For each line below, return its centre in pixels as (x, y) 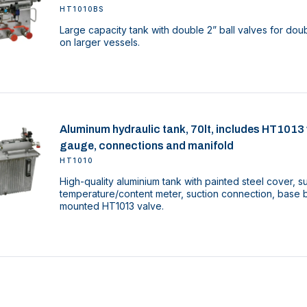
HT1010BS (82, 9)
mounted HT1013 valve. (112, 206)
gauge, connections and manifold (147, 145)
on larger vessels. (100, 42)
